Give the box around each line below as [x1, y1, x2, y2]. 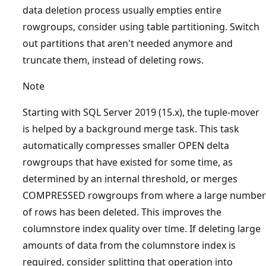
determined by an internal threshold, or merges [23, 172, 237, 185]
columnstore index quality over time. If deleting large [23, 221, 261, 235]
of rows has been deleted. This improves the [23, 205, 221, 218]
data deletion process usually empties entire [23, 3, 221, 17]
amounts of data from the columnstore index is [23, 238, 236, 252]
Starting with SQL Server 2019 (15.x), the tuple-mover [23, 105, 259, 119]
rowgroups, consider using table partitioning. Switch [23, 20, 259, 33]
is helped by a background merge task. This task [23, 122, 239, 135]
